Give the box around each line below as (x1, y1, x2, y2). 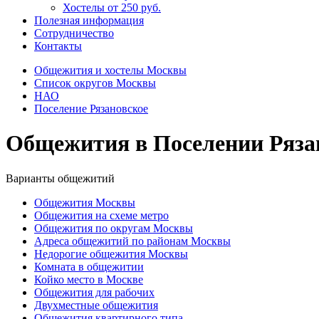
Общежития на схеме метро (34, 209, 169, 221)
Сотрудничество (34, 27, 114, 39)
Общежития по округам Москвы (34, 221, 193, 234)
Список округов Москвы (34, 77, 156, 89)
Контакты (34, 40, 82, 52)
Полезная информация (34, 14, 144, 26)
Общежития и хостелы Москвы (34, 64, 187, 76)
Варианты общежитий (6, 172, 115, 184)
